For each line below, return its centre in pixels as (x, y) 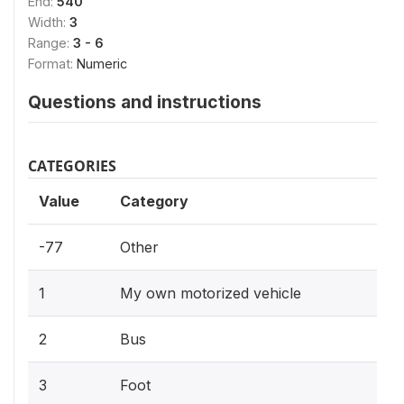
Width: (49, 22)
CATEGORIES (72, 165)
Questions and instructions (145, 101)
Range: (50, 42)
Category (154, 201)
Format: (52, 63)
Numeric (102, 63)
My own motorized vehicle (211, 293)
